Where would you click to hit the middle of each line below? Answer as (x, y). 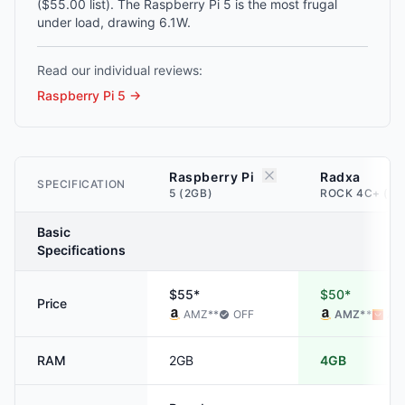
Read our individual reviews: (120, 70)
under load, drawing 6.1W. (114, 22)
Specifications (81, 250)
